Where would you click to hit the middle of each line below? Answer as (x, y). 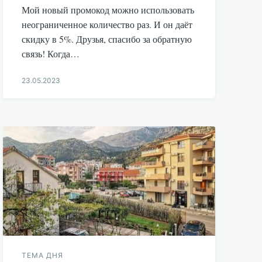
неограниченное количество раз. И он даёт (107, 24)
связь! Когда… (51, 53)
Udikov (34, 114)
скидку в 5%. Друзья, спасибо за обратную (107, 39)
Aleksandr (38, 103)
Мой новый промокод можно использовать (108, 9)
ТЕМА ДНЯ (43, 256)
